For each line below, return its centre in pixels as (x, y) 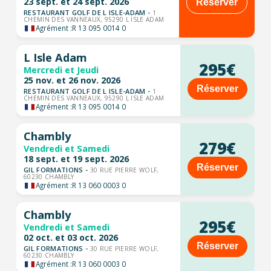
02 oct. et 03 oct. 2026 (70, 237)
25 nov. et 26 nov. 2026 (72, 80)
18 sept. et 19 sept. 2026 (76, 159)
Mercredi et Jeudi (61, 70)
